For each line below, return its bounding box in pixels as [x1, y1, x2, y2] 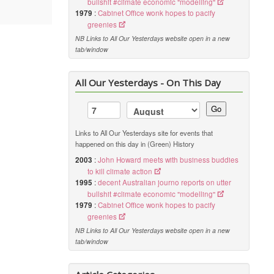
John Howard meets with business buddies [98, 155, 239, 165]
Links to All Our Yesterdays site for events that [75, 128, 213, 138]
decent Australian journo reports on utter [98, 177, 232, 187]
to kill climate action [87, 166, 153, 176]
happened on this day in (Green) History [75, 139, 195, 149]
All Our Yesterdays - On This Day [75, 76, 221, 89]
